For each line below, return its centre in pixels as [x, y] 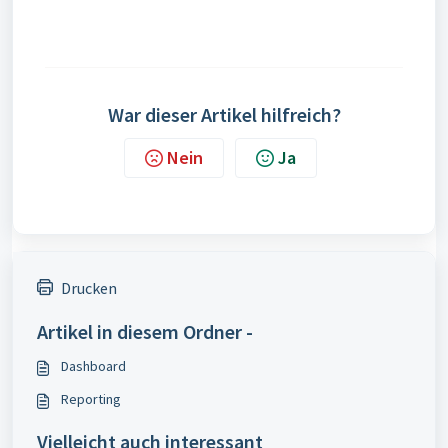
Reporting [91, 398]
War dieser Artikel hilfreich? [224, 114]
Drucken [89, 287]
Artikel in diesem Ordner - [145, 331]
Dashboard [93, 365]
